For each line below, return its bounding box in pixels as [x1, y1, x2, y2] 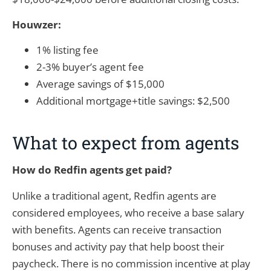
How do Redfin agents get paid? [12, 163, 172, 177]
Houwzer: [12, 17, 61, 31]
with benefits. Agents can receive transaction [12, 222, 221, 237]
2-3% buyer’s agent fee [36, 60, 144, 74]
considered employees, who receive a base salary [12, 205, 244, 220]
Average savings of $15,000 [36, 77, 165, 91]
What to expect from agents [12, 131, 239, 155]
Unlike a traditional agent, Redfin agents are [12, 188, 217, 203]
